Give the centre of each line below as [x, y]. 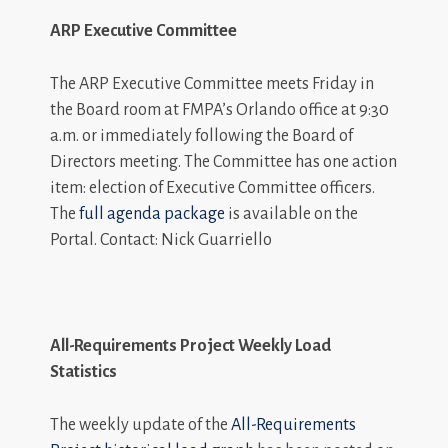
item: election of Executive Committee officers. [212, 187]
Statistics [83, 371]
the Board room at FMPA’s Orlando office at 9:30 [219, 109]
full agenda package [152, 213]
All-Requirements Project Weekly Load [190, 345]
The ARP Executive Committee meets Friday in [212, 83]
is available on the [291, 213]
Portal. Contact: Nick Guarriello [161, 239]
